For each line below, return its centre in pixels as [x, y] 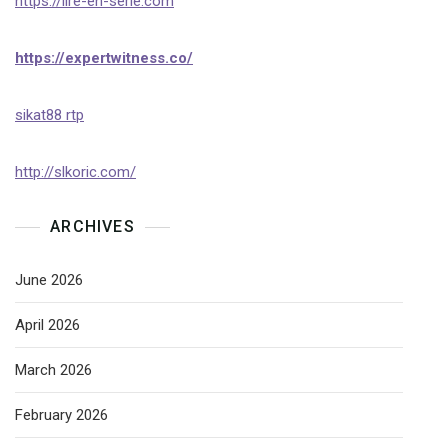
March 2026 [53, 370]
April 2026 [47, 325]
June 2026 [49, 280]
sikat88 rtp [49, 115]
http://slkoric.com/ [75, 172]
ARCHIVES [92, 226]
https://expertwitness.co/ [104, 58]
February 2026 [61, 415]
